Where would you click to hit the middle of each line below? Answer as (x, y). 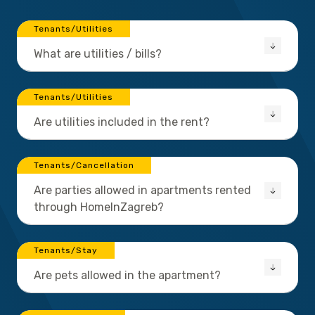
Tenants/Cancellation (84, 166)
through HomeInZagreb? (99, 207)
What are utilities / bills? (98, 54)
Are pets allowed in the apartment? (127, 276)
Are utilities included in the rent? (122, 122)
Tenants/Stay (66, 251)
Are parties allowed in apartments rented (142, 191)
